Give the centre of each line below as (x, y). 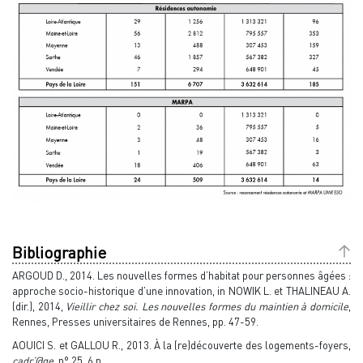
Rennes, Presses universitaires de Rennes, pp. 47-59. (135, 321)
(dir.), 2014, (39, 306)
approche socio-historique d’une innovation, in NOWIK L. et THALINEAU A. (181, 290)
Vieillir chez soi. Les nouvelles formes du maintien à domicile (207, 306)
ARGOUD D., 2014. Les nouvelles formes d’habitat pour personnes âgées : (181, 275)
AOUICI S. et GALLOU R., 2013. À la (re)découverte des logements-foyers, (181, 345)
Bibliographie (59, 252)
